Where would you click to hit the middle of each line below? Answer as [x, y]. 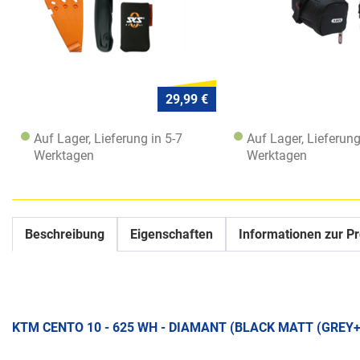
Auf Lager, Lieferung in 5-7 [108, 138]
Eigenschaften [172, 234]
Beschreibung [65, 234]
